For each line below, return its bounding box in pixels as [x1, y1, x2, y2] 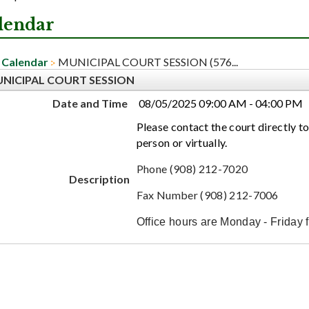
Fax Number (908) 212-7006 [136, 188, 279, 201]
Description [68, 172, 130, 186]
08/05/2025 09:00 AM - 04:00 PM [138, 96, 303, 110]
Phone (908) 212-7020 [136, 161, 248, 175]
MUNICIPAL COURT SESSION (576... [57, 54, 238, 68]
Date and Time [52, 96, 128, 110]
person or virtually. [136, 135, 230, 149]
